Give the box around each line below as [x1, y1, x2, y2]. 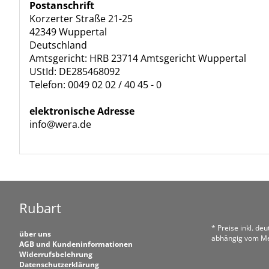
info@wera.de [29, 118, 91, 131]
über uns [19, 229, 51, 239]
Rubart [19, 199, 61, 217]
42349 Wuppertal [29, 25, 107, 38]
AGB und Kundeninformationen [19, 239, 133, 249]
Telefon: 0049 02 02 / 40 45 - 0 [29, 78, 162, 91]
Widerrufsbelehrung [19, 249, 92, 259]
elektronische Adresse [29, 104, 134, 118]
